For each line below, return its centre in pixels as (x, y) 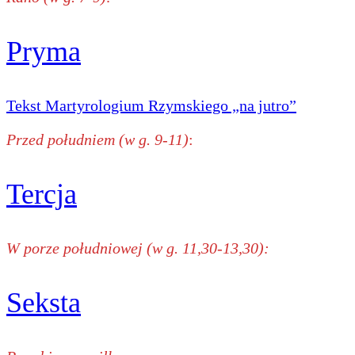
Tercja (42, 194)
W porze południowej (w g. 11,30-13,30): (138, 248)
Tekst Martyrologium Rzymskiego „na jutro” (151, 105)
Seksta (44, 302)
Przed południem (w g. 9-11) (97, 139)
